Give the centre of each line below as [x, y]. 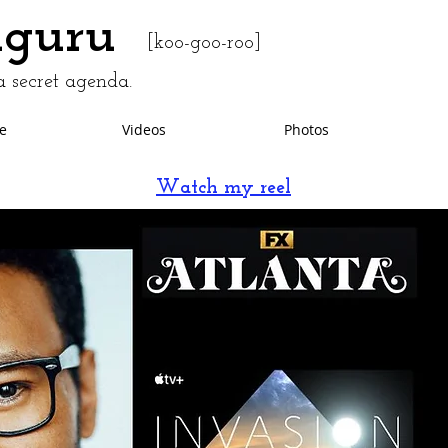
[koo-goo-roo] [204, 43]
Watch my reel [223, 188]
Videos [143, 129]
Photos [306, 129]
